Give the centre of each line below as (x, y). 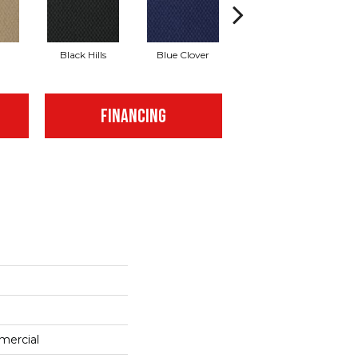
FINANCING (133, 117)
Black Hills (83, 55)
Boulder (282, 55)
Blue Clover (183, 55)
